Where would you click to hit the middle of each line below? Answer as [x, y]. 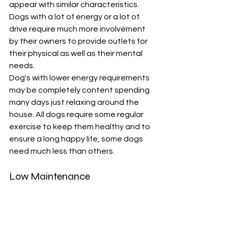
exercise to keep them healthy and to [80, 127]
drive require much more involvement [78, 29]
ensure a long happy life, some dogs [77, 139]
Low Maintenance [50, 177]
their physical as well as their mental [77, 54]
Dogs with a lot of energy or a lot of [75, 17]
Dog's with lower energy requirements [80, 78]
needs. [23, 66]
